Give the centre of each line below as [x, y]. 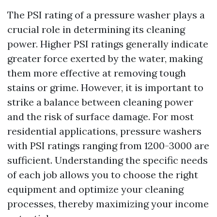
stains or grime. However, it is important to [105, 87]
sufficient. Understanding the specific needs [108, 160]
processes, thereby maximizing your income [108, 204]
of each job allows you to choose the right [103, 175]
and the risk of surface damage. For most [101, 116]
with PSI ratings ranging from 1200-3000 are [108, 146]
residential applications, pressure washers [104, 131]
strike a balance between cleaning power [100, 102]
